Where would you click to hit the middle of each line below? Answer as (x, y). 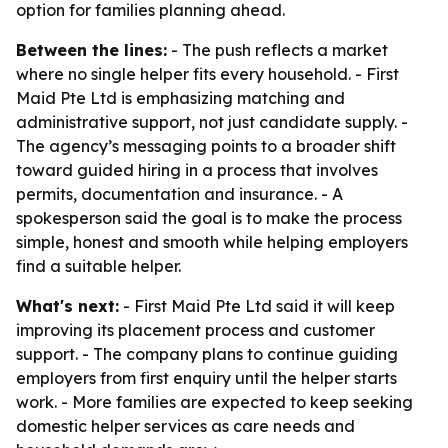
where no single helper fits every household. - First (207, 74)
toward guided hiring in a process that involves (197, 170)
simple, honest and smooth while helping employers (212, 242)
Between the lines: (91, 50)
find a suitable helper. (98, 266)
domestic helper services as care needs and (185, 426)
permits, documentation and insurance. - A (179, 194)
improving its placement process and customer (195, 330)
